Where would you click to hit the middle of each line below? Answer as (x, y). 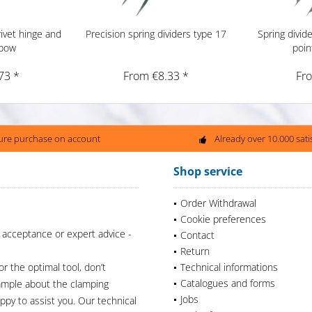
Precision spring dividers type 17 (156, 34)
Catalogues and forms (228, 283)
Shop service (208, 172)
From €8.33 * (156, 76)
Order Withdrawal (218, 203)
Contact (197, 235)
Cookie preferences (223, 219)
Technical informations (229, 267)
